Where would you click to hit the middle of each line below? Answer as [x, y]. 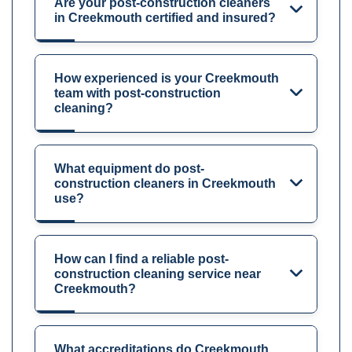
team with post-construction [137, 93]
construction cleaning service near [158, 274]
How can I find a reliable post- [141, 259]
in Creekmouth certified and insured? [165, 18]
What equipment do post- [129, 169]
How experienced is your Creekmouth [167, 79]
